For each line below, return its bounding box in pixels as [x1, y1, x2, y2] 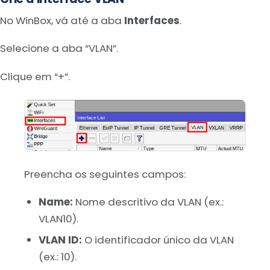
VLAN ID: [38, 232, 82, 247]
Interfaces [124, 13, 180, 28]
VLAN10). [38, 212, 78, 227]
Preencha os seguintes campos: [24, 166, 186, 181]
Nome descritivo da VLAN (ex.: [72, 195, 224, 210]
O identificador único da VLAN [81, 232, 234, 247]
